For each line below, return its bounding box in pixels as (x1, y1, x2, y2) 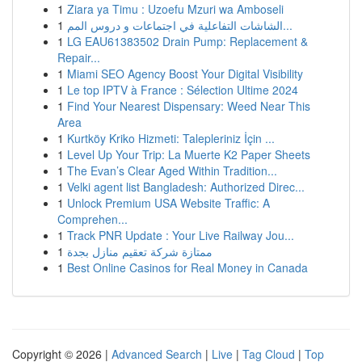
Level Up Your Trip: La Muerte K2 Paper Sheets (67, 146, 310, 162)
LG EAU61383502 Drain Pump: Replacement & (67, 33, 308, 49)
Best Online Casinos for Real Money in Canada (67, 259, 308, 276)
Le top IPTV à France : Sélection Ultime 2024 (67, 82, 298, 98)
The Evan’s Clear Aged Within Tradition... (67, 162, 277, 179)
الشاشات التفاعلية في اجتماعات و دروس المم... (283, 17, 293, 33)
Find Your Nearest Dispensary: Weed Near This (67, 98, 310, 114)
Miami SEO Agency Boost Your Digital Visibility (67, 65, 303, 82)
